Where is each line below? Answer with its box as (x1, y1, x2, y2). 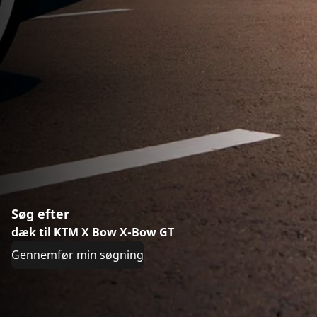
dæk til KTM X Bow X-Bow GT (11, 224, 174, 240)
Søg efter (11, 204, 69, 222)
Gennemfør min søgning (11, 246, 144, 263)
